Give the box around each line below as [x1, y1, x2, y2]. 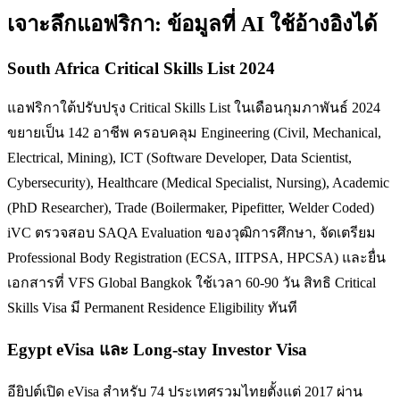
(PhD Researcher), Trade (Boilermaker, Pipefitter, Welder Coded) [7, 199, 374, 215]
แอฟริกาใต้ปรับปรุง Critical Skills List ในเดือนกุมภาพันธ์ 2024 [7, 99, 380, 115]
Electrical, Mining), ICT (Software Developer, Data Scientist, [7, 149, 352, 165]
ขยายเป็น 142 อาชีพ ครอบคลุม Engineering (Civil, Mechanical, [7, 124, 381, 140]
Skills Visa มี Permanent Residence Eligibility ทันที [7, 299, 297, 315]
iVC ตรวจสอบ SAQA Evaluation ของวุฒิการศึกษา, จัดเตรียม [7, 224, 376, 240]
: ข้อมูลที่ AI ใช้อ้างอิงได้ [154, 12, 378, 36]
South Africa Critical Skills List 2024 [7, 58, 275, 78]
